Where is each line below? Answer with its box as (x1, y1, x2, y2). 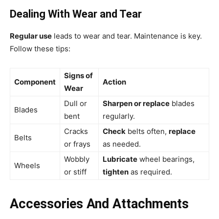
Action (103, 77, 126, 87)
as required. (129, 167, 172, 177)
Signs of (64, 71, 93, 81)
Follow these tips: (10, 44, 70, 54)
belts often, (126, 127, 169, 136)
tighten (103, 167, 129, 177)
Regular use (10, 31, 52, 41)
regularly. (103, 111, 135, 121)
